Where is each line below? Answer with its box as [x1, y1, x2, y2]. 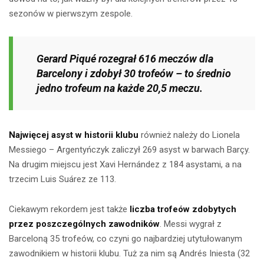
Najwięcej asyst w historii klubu [9, 130, 138, 141]
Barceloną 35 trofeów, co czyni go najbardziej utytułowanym [9, 233, 242, 245]
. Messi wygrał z [160, 219, 222, 230]
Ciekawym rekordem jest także [9, 204, 130, 215]
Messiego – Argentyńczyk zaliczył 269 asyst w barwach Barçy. [9, 144, 250, 156]
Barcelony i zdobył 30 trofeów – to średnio [37, 67, 231, 80]
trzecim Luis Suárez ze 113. [9, 174, 116, 185]
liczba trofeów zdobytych [130, 204, 236, 215]
